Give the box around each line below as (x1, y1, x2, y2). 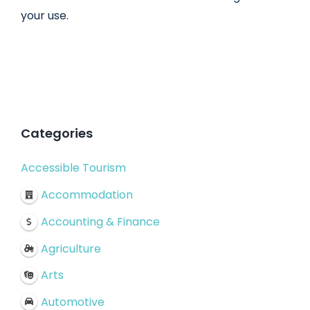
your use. (21, 8, 69, 24)
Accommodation (40, 186, 133, 203)
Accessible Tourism (21, 160, 126, 176)
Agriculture (40, 240, 101, 257)
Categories (21, 125, 93, 143)
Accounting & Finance (40, 213, 160, 230)
